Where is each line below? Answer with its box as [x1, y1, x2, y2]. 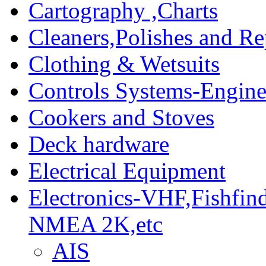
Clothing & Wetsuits [28, 50, 220, 77]
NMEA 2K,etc [28, 211, 163, 237]
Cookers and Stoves [28, 104, 214, 130]
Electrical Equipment [28, 157, 226, 183]
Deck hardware [28, 131, 169, 157]
